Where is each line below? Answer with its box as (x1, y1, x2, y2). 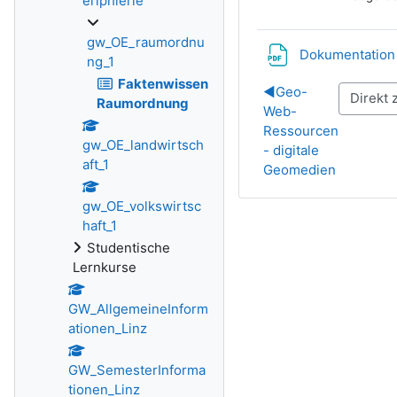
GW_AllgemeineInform (68, 300, 208, 317)
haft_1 (82, 217, 117, 234)
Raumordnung (97, 95, 189, 112)
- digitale (263, 142, 320, 159)
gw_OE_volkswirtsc (82, 198, 201, 214)
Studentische (87, 239, 170, 256)
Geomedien (263, 161, 337, 178)
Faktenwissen (117, 75, 208, 92)
